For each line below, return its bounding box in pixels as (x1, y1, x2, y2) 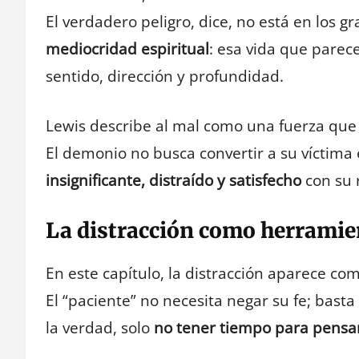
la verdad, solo (46, 317, 154, 338)
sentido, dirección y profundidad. (46, 65, 284, 87)
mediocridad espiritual (46, 38, 209, 59)
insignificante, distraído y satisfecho (46, 170, 301, 192)
